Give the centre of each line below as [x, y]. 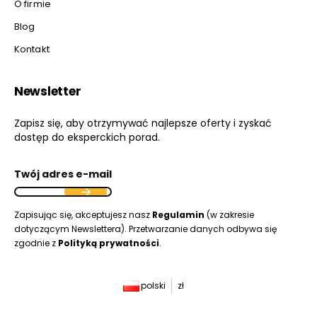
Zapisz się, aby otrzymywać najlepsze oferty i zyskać [143, 123]
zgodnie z [36, 243]
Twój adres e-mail [63, 174]
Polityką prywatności [109, 243]
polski [153, 285]
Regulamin [178, 214]
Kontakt [32, 49]
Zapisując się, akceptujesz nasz [83, 214]
